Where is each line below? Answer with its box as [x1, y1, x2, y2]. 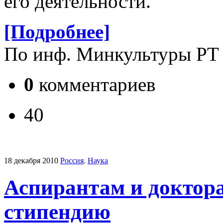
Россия [60, 156, 84, 165]
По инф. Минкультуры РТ [4, 43, 219, 65]
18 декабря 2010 [4, 156, 58, 165]
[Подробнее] [4, 20, 110, 42]
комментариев [34, 73, 155, 95]
